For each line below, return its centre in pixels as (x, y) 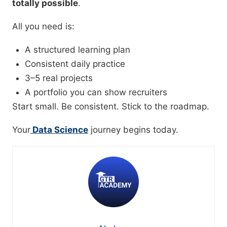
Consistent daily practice (75, 64)
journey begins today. (133, 130)
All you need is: (43, 27)
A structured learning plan (78, 50)
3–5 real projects (59, 78)
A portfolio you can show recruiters (96, 92)
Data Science (59, 130)
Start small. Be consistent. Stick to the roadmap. (111, 107)
